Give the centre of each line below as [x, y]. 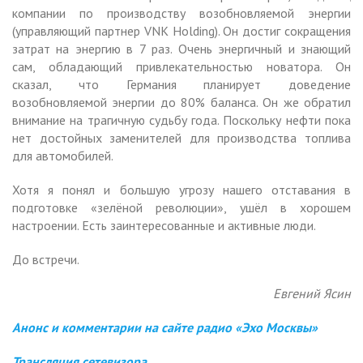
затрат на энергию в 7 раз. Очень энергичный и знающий [181, 48]
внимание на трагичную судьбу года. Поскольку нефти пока [181, 120]
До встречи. [46, 259]
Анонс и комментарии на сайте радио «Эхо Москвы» [165, 327]
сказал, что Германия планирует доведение [181, 84]
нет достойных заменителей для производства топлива [181, 137]
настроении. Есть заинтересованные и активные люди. [164, 225]
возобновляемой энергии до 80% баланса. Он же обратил [181, 102]
